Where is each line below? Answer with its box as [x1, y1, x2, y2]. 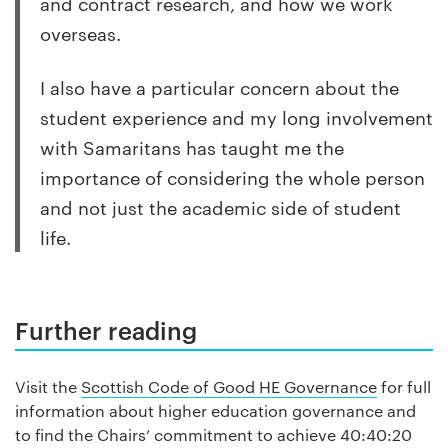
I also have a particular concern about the [40, 74, 399, 100]
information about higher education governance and [15, 400, 416, 422]
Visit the [15, 376, 81, 398]
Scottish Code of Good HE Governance [81, 376, 377, 398]
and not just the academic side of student [40, 194, 401, 220]
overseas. [40, 20, 121, 46]
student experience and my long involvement [40, 104, 433, 130]
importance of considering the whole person [40, 164, 425, 190]
